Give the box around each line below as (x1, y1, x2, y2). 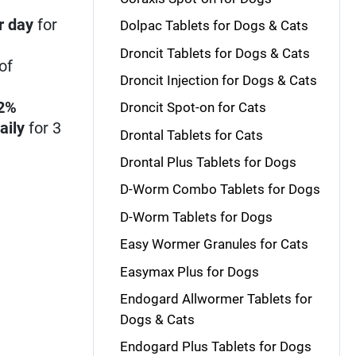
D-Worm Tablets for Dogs (119, 208, 273, 225)
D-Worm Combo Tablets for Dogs (119, 181, 320, 198)
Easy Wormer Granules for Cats (119, 236, 308, 253)
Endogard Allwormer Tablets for (119, 290, 312, 307)
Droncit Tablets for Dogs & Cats (119, 44, 310, 61)
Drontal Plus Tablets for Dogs (119, 154, 296, 170)
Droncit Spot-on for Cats (119, 99, 266, 116)
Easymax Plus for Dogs (119, 263, 259, 280)
